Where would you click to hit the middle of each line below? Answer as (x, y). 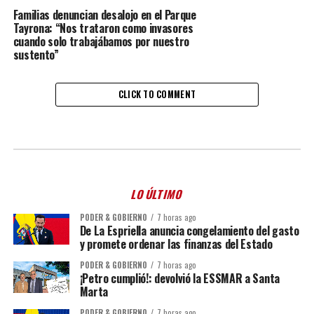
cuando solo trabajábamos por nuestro (101, 41)
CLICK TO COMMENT (157, 94)
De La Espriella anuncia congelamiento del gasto (189, 231)
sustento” (36, 55)
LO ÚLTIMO (157, 194)
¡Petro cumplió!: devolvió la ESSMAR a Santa (179, 278)
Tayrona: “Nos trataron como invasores (103, 28)
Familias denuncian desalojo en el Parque (104, 15)
